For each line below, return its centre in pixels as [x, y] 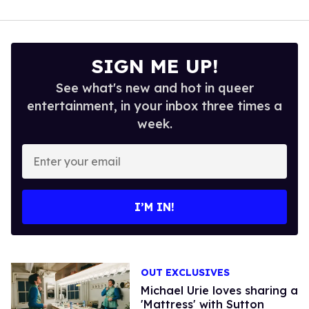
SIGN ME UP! [154, 66]
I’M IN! [154, 207]
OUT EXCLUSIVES [185, 273]
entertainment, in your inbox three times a [154, 106]
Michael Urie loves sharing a [219, 291]
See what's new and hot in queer [154, 88]
